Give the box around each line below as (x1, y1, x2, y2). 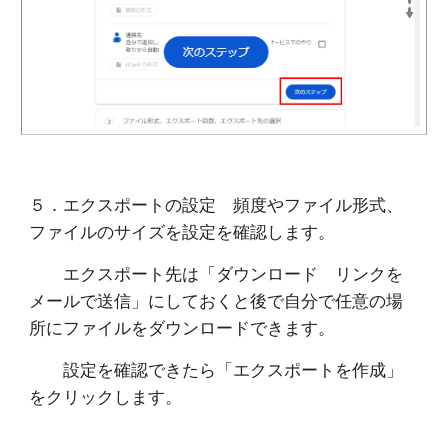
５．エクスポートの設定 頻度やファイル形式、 (29, 192, 404, 216)
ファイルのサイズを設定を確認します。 (29, 219, 336, 243)
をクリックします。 (29, 384, 183, 408)
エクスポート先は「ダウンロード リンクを (29, 261, 404, 285)
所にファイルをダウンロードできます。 (29, 315, 336, 339)
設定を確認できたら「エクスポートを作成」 (29, 357, 404, 381)
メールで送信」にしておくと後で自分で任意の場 (29, 288, 404, 312)
